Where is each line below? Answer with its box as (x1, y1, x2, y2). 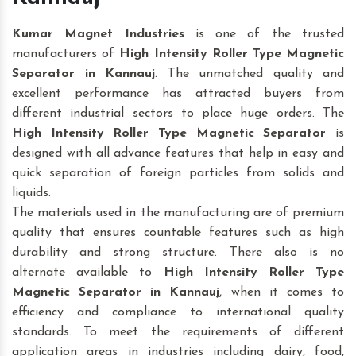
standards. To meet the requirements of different (12, 326, 344, 339)
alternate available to (12, 266, 164, 280)
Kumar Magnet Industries (12, 28, 184, 41)
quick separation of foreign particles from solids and (12, 167, 344, 180)
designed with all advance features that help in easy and (12, 147, 344, 161)
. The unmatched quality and (155, 68, 344, 81)
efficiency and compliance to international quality (12, 306, 344, 319)
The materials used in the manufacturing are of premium (12, 207, 344, 220)
